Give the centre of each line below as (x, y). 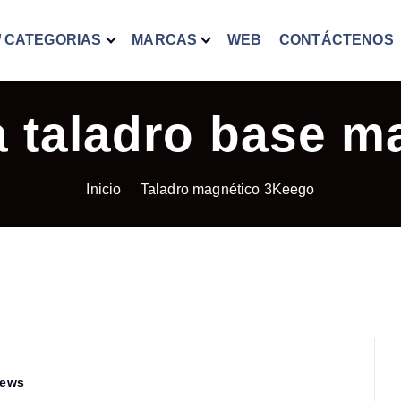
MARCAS (165, 40)
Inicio (104, 189)
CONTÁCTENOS (336, 40)
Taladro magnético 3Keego (227, 189)
